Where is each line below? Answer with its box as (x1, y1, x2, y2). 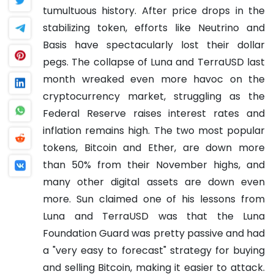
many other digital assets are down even (43, 174, 265, 189)
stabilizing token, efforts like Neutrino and (43, 20, 265, 35)
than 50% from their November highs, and (43, 157, 265, 172)
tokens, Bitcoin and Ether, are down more (43, 140, 265, 155)
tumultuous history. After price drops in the (43, 3, 265, 18)
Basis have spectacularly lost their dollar (43, 37, 265, 52)
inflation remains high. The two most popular (43, 123, 265, 138)
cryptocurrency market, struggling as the (43, 89, 265, 103)
